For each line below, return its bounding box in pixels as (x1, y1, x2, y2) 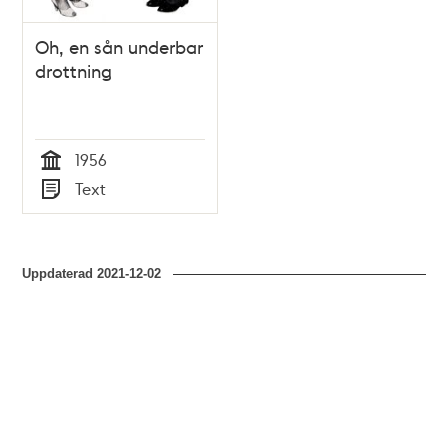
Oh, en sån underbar (35, 35, 204, 59)
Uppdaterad (22, 266, 98, 282)
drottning (35, 59, 113, 83)
